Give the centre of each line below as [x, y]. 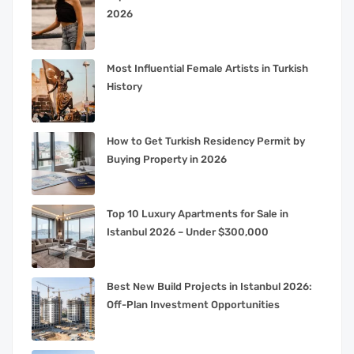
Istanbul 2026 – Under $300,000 [188, 232]
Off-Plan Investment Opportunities [193, 304]
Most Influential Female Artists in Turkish [207, 68]
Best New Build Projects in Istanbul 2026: [209, 286]
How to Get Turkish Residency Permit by [206, 141]
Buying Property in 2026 [167, 159]
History [124, 86]
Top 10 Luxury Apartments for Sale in [198, 213]
